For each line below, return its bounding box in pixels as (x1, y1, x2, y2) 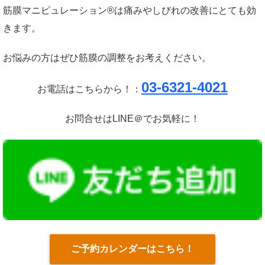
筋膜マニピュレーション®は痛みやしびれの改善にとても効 (3, 5, 256, 16)
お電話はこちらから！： (37, 84, 141, 95)
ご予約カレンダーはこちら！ (71, 243, 194, 254)
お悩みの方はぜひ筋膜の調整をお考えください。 (3, 53, 211, 63)
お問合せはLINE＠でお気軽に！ (65, 114, 200, 124)
